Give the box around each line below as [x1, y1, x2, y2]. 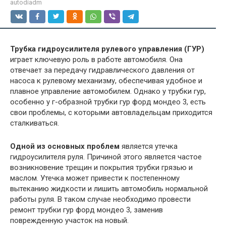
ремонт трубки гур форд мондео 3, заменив [10, 205, 163, 214]
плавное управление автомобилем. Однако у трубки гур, [10, 87, 206, 96]
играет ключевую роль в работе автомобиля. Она [10, 55, 183, 64]
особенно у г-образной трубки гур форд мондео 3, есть [10, 97, 206, 106]
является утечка [120, 142, 178, 151]
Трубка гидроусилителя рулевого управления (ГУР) [10, 44, 204, 53]
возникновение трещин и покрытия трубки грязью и [10, 163, 193, 172]
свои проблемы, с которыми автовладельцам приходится [10, 108, 212, 117]
